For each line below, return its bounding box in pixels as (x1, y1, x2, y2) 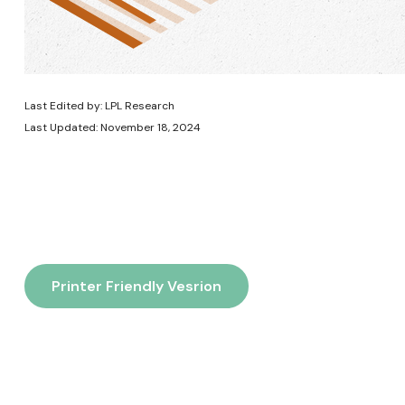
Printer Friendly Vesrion (51, 277, 221, 296)
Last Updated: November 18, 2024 (24, 120, 201, 135)
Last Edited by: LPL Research (24, 99, 174, 113)
